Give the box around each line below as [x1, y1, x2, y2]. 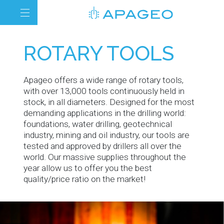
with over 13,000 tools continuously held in [23, 85, 185, 96]
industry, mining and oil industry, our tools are [23, 129, 190, 140]
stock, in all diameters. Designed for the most [23, 96, 195, 107]
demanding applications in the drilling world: [23, 107, 186, 118]
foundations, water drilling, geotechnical [23, 118, 172, 129]
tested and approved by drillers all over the [23, 140, 182, 151]
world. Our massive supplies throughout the [23, 151, 186, 162]
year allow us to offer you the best [23, 162, 152, 173]
